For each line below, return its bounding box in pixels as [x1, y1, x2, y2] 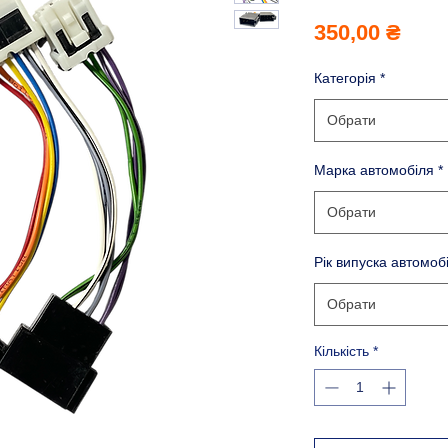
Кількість [314, 342, 369, 359]
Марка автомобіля [314, 161, 434, 178]
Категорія [314, 69, 376, 86]
